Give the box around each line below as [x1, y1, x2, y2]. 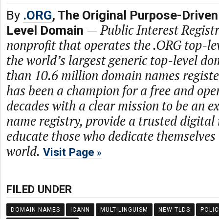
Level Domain [6, 23, 84, 38]
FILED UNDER [6, 183, 72, 196]
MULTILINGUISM [100, 206, 148, 213]
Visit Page [43, 146, 94, 158]
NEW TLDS [158, 206, 190, 213]
